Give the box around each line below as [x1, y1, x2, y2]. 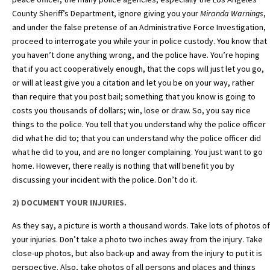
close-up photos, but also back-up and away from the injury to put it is [12, 248, 262, 259]
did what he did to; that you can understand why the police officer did [12, 133, 261, 144]
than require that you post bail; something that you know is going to [12, 91, 256, 102]
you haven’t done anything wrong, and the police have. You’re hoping [12, 49, 260, 61]
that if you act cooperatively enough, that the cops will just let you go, [12, 63, 264, 75]
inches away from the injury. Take [144, 234, 263, 245]
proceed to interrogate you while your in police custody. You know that [12, 36, 267, 47]
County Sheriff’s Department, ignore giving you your [12, 8, 200, 19]
